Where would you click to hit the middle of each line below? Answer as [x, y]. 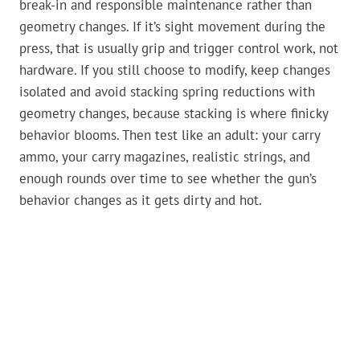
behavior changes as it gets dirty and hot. [141, 200]
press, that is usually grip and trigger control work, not [179, 49]
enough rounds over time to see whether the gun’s [168, 179]
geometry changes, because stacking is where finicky [174, 114]
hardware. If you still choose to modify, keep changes [175, 70]
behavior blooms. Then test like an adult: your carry [170, 135]
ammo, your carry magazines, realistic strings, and [165, 157]
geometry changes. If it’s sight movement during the [172, 27]
